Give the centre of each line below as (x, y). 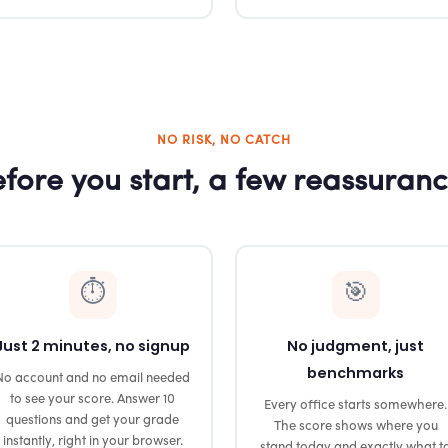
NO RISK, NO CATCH (224, 140)
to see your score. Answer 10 (92, 399)
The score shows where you (355, 426)
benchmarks (355, 372)
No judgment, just (355, 345)
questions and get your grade (92, 420)
